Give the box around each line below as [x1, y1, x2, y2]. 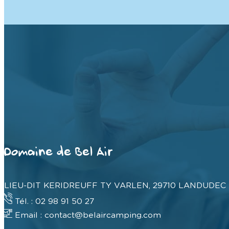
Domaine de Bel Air [4, 145, 112, 162]
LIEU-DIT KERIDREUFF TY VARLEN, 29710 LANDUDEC [4, 181, 226, 190]
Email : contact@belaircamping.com [12, 211, 161, 220]
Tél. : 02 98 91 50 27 [12, 197, 94, 206]
